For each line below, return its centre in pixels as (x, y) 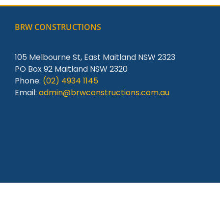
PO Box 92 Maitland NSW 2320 (71, 69)
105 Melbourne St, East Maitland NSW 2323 (95, 57)
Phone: (28, 81)
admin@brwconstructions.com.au (104, 93)
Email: (27, 93)
